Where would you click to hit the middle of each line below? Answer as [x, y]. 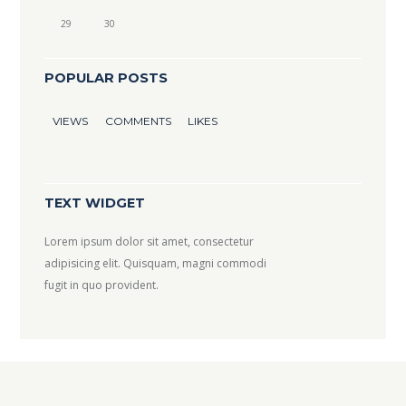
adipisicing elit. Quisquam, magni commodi [155, 264]
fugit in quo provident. [101, 285]
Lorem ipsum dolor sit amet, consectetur [149, 242]
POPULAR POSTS [106, 77]
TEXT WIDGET [94, 203]
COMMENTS [138, 121]
